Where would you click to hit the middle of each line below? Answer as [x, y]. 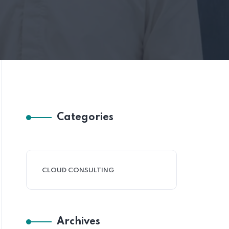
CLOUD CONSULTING [78, 171]
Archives [78, 222]
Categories [85, 118]
